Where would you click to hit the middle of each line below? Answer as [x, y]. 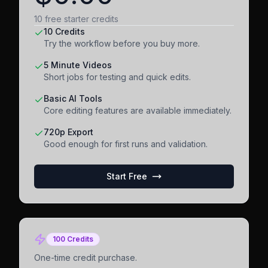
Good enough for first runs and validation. [126, 144]
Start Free [127, 176]
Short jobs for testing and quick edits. [117, 77]
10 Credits [64, 31]
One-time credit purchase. [86, 258]
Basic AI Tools [73, 98]
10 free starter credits [76, 19]
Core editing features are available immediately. [138, 110]
